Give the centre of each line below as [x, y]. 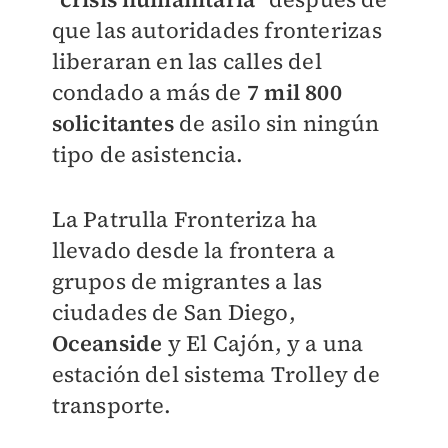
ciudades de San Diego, [173, 312]
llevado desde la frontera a [193, 250]
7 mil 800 [294, 92]
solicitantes [112, 123]
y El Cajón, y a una [263, 343]
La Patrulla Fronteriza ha [184, 219]
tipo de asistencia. [147, 154]
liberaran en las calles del [186, 61]
